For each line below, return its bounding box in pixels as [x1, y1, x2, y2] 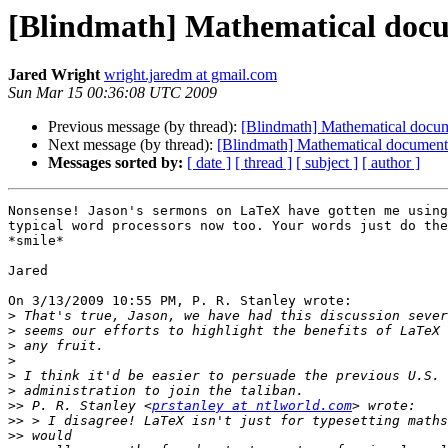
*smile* [8, 233, 64, 249]
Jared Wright [8, 66, 100, 84]
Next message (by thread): [48, 136, 217, 154]
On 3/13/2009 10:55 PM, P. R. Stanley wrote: [8, 293, 352, 309]
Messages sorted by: [48, 154, 183, 172]
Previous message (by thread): [48, 118, 241, 136]
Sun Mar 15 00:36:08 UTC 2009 [8, 84, 217, 102]
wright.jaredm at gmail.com [104, 66, 277, 84]
